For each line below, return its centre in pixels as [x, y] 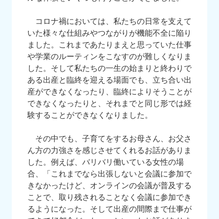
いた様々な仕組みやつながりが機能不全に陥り [109, 33]
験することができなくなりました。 [90, 115]
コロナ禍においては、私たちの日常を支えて [109, 21]
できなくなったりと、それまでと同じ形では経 [109, 103]
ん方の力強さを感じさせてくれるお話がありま [109, 150]
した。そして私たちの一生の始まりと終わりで [109, 68]
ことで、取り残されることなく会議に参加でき [109, 197]
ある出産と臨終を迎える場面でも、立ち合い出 [109, 80]
